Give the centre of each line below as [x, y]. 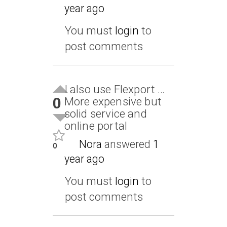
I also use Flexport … [115, 89]
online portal [96, 125]
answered [127, 144]
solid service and [105, 113]
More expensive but [113, 101]
